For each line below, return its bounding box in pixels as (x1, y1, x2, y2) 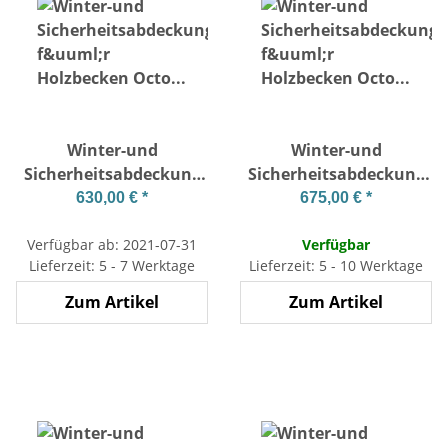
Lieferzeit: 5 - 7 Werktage (29, 255, 195, 275)
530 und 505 (289, 210, 383, 233)
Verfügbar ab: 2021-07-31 (27, 234, 197, 254)
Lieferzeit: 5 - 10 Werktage (249, 255, 423, 275)
